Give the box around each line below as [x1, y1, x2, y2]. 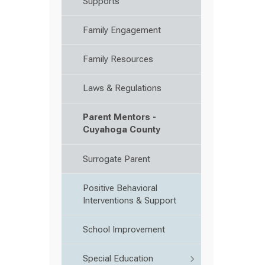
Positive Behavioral [83, 182, 157, 193]
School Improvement [83, 224, 165, 235]
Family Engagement [83, 24, 161, 35]
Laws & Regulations [83, 83, 161, 94]
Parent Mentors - [83, 112, 156, 123]
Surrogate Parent [83, 153, 150, 164]
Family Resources [83, 53, 153, 64]
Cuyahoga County [83, 124, 160, 135]
